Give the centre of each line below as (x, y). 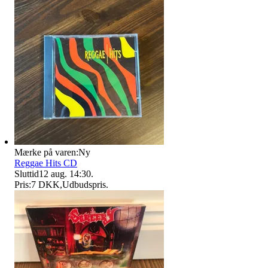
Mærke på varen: (46, 152)
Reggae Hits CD (46, 163)
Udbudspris (84, 184)
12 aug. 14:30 (65, 173)
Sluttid (27, 173)
